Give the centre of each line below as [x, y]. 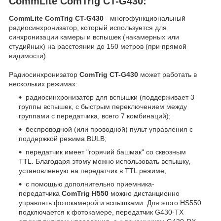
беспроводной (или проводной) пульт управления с [109, 129]
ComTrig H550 [85, 194]
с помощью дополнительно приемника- [90, 184]
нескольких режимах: [43, 84]
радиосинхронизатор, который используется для [88, 28]
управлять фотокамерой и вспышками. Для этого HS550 [110, 203]
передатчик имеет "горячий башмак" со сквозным [106, 152]
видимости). [28, 56]
